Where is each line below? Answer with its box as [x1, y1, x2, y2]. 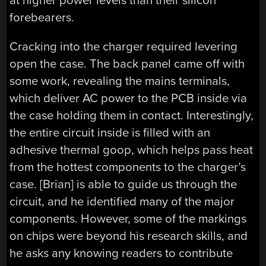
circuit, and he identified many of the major [9, 194, 235, 210]
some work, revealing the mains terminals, [9, 74, 230, 89]
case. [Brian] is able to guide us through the [9, 177, 237, 192]
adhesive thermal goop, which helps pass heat [9, 142, 254, 158]
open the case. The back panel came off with [9, 56, 245, 72]
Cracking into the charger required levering [9, 39, 238, 55]
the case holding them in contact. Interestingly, [9, 108, 254, 123]
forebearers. [9, 9, 75, 25]
